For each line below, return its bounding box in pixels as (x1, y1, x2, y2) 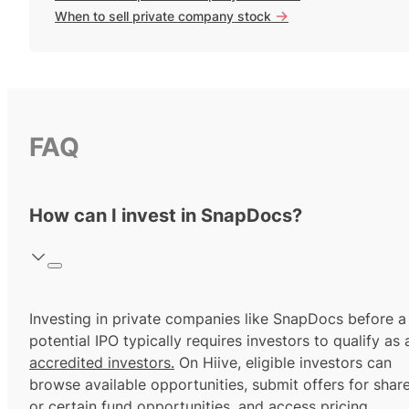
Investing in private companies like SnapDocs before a (29, 309, 406, 329)
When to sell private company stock (55, 7, 275, 24)
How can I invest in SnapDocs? (29, 204, 302, 227)
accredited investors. (29, 353, 174, 372)
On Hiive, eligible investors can (174, 353, 392, 372)
